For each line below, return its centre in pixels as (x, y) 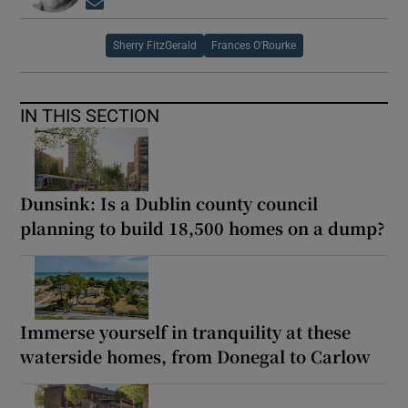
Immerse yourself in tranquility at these (186, 331)
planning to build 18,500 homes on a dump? (203, 227)
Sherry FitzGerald (154, 45)
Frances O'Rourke (253, 45)
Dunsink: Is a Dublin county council (169, 203)
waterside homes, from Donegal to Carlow (196, 356)
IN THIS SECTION (90, 115)
